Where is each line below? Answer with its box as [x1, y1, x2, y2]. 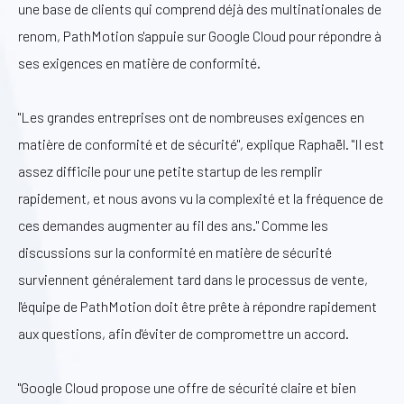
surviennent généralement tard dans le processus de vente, [18, 271, 368, 289]
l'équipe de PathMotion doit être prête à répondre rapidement [18, 298, 377, 316]
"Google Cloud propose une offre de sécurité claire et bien [18, 379, 356, 397]
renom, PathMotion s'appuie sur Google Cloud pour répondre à [18, 27, 381, 45]
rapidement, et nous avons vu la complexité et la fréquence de [18, 189, 383, 207]
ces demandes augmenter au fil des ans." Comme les [18, 216, 328, 234]
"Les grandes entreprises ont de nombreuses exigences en [18, 108, 364, 126]
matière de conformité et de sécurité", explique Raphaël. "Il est [18, 135, 384, 153]
